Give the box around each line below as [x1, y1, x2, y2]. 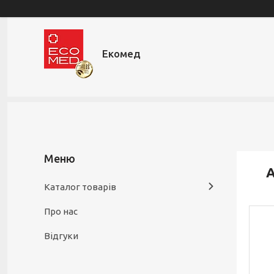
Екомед [102, 48, 141, 59]
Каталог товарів [44, 182, 116, 192]
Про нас [44, 206, 78, 217]
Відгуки [44, 231, 78, 241]
